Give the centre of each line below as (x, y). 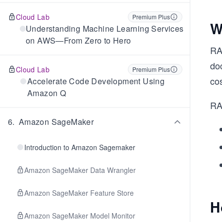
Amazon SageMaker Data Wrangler (80, 170)
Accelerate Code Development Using (96, 81)
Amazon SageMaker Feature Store (79, 193)
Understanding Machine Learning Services (105, 28)
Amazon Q (47, 93)
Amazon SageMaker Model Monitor (80, 216)
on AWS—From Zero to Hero (79, 40)
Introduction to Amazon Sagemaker (80, 147)
